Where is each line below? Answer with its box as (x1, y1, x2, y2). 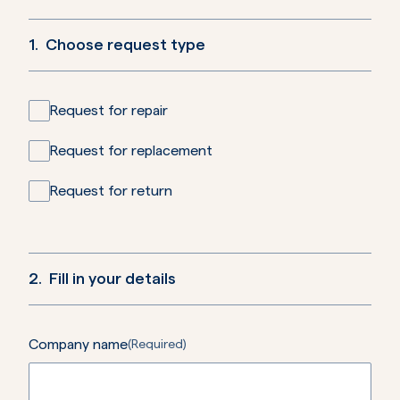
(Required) (128, 338, 187, 351)
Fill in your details (49, 271, 176, 287)
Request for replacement (50, 144, 212, 158)
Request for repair (50, 104, 168, 118)
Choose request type (46, 37, 205, 53)
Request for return (50, 184, 172, 198)
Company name (29, 337, 128, 352)
